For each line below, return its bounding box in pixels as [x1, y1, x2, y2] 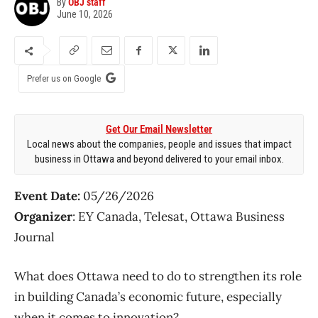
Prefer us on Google [27, 73, 101, 84]
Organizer [14, 209, 72, 225]
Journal [14, 229, 55, 246]
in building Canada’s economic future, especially [14, 289, 282, 305]
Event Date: [14, 188, 80, 204]
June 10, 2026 [57, 9, 113, 21]
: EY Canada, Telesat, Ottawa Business [72, 209, 285, 225]
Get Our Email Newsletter [106, 123, 212, 136]
